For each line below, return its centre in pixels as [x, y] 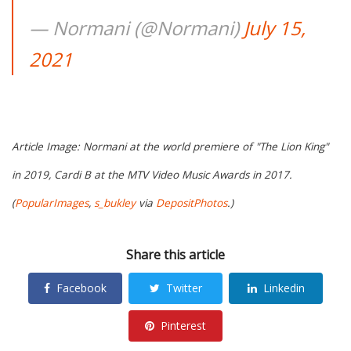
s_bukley [115, 203]
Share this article [175, 255]
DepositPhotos [192, 203]
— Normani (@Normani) [136, 28]
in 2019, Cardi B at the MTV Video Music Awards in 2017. [152, 175]
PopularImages [52, 203]
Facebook [81, 288]
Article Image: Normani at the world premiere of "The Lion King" [170, 147]
